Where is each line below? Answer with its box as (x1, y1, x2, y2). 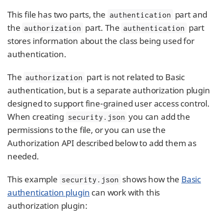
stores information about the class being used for (7, 35, 195, 46)
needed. (7, 151, 39, 162)
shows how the (120, 174, 181, 185)
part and (173, 9, 208, 20)
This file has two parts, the (7, 9, 108, 20)
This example (7, 174, 60, 185)
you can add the (127, 111, 190, 122)
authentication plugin (7, 187, 90, 198)
